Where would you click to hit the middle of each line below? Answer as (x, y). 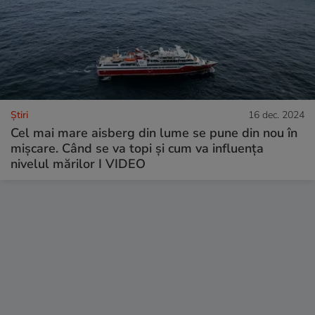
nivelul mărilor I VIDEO (78, 163)
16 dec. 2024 (276, 115)
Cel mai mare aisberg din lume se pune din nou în (154, 133)
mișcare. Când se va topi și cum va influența (137, 148)
